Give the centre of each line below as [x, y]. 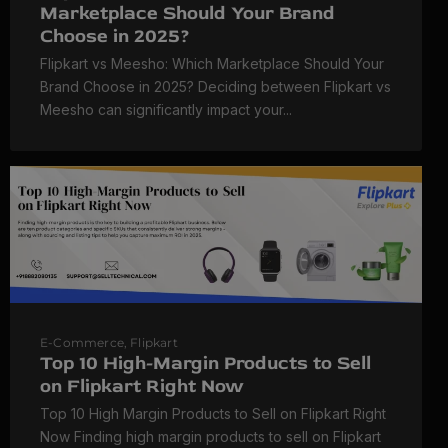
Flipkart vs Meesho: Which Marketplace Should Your [212, 63]
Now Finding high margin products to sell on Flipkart [210, 436]
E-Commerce [82, 342]
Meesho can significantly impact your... [166, 109]
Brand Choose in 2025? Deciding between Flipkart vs [215, 86]
